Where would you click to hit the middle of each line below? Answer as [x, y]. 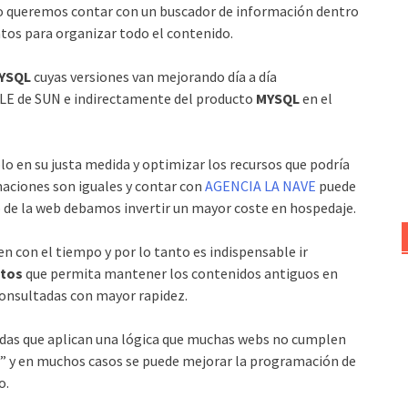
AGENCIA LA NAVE [260, 185]
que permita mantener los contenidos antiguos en [180, 273]
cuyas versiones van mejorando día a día [154, 76]
